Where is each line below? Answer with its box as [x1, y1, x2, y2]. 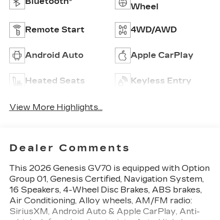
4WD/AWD [131, 25, 177, 34]
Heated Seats [25, 76, 85, 85]
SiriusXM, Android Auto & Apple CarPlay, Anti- [9, 206, 200, 216]
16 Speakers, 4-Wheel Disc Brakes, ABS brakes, [9, 185, 202, 194]
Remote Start [25, 25, 84, 34]
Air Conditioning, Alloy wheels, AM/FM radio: [9, 195, 192, 205]
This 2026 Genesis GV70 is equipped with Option [9, 163, 210, 173]
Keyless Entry [131, 76, 192, 85]
